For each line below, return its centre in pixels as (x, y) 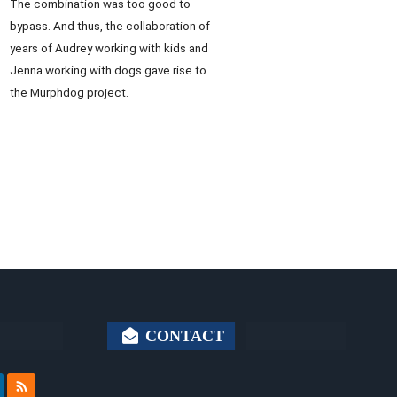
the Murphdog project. (69, 93)
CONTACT (183, 336)
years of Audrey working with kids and (109, 49)
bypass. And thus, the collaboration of (110, 27)
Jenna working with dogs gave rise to (108, 71)
